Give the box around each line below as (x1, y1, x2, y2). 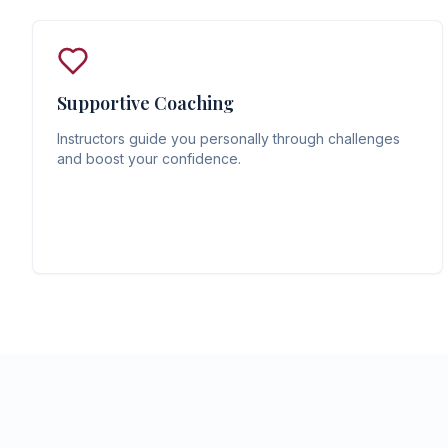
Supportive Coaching (57, 91, 234, 115)
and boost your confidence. (57, 150, 241, 167)
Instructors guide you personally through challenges (57, 130, 400, 147)
